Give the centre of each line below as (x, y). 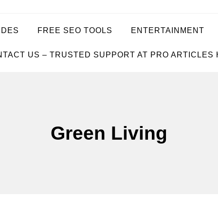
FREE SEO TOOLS (75, 31)
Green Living (109, 133)
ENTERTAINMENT (168, 31)
